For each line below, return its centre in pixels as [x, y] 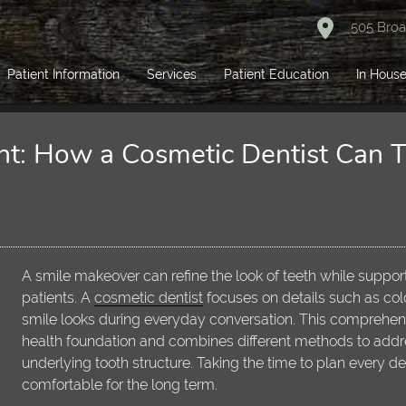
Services [172, 74]
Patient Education [277, 74]
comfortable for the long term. [120, 385]
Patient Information [64, 74]
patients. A [58, 298]
